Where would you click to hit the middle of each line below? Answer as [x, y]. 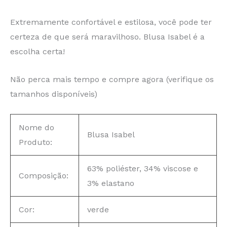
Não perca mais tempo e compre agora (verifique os [112, 79]
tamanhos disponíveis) [54, 94]
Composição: [44, 176]
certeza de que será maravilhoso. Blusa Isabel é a [107, 37]
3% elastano [111, 183]
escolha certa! [37, 52]
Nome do [36, 128]
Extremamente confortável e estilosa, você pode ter [111, 22]
